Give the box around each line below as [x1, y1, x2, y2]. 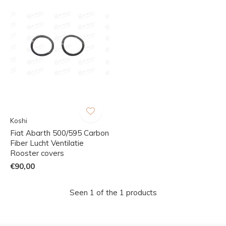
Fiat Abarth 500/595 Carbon [10, 128, 109, 138]
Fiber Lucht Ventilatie [10, 138, 84, 148]
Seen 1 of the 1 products [69, 187, 157, 197]
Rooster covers [10, 148, 64, 158]
